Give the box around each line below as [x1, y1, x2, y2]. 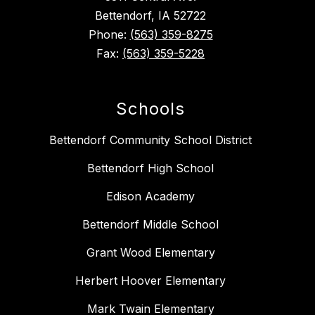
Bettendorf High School [87, 160, 214, 175]
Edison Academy [106, 188, 195, 203]
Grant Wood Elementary [86, 245, 215, 259]
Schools [116, 98, 185, 119]
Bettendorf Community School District [49, 132, 252, 147]
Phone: [88, 27, 130, 41]
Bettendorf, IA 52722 [95, 8, 206, 22]
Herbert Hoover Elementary [75, 273, 226, 288]
